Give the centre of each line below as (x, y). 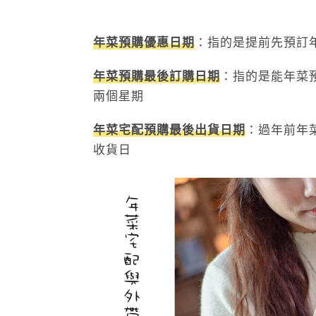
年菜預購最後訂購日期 (157, 76)
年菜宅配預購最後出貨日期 (169, 130)
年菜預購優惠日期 (144, 42)
